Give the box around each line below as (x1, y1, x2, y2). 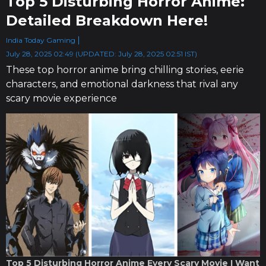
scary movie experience (6, 93, 117, 104)
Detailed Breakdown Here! (6, 12, 208, 29)
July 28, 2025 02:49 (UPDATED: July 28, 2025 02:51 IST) (6, 49, 197, 58)
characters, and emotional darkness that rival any (6, 78, 238, 90)
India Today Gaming (6, 36, 75, 45)
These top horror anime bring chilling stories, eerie (6, 64, 244, 75)
